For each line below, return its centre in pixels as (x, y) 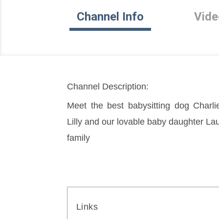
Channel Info (110, 17)
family (78, 138)
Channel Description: (108, 87)
